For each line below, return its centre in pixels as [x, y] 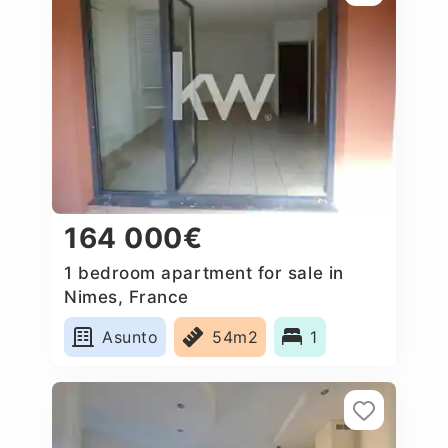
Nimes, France [127, 296]
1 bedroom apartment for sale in [204, 272]
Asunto [130, 336]
